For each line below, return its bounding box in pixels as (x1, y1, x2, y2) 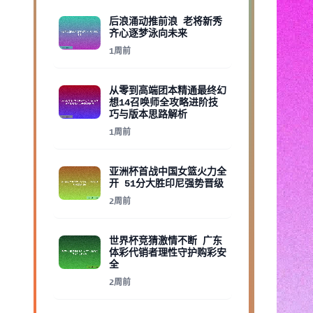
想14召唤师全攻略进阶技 (109, 97, 218, 108)
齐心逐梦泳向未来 (109, 28, 187, 39)
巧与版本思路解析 (109, 109, 187, 120)
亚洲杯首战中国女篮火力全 (109, 166, 226, 177)
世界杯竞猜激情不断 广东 (109, 235, 222, 247)
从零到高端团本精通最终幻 (109, 85, 226, 96)
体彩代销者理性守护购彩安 (109, 247, 226, 259)
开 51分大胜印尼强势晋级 (109, 178, 224, 189)
